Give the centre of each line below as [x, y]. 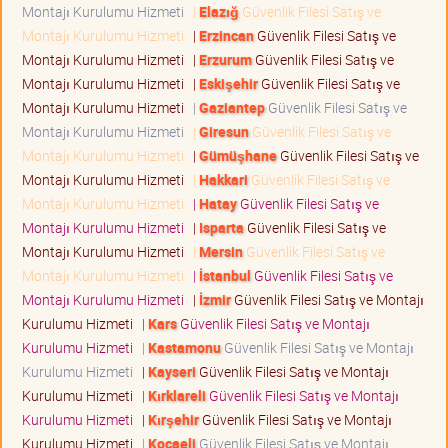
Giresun [224, 132]
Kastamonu [184, 348]
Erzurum [225, 60]
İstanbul [225, 276]
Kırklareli [177, 396]
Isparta [221, 228]
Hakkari [223, 180]
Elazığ [219, 12]
